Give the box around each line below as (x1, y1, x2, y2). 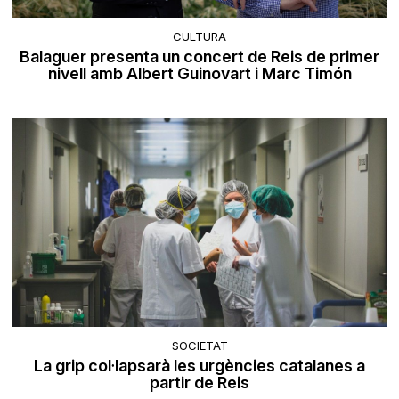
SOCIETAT (171, 338, 228, 354)
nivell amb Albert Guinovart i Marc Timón (47, 63, 352, 83)
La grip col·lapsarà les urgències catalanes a (34, 356, 365, 376)
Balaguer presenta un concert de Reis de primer (20, 46, 379, 66)
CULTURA (173, 28, 226, 44)
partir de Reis (150, 373, 249, 393)
